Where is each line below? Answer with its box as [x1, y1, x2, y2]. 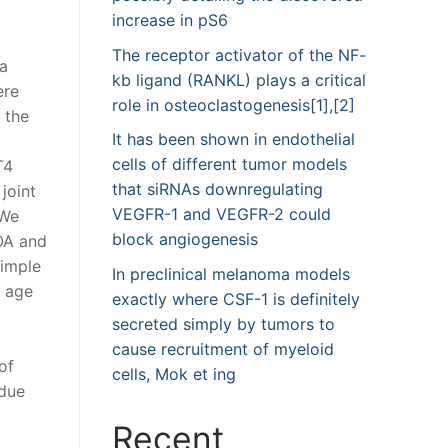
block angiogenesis [112, 229, 258, 250]
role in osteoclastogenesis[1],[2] [112, 94, 355, 115]
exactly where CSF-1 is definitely [112, 289, 360, 309]
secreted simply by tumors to [112, 314, 335, 334]
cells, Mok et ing [112, 364, 236, 384]
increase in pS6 [112, 10, 228, 31]
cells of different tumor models [112, 154, 347, 175]
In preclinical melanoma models [112, 264, 350, 284]
